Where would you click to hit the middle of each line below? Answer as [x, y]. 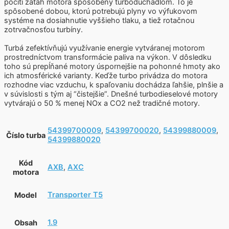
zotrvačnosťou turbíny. [43, 30]
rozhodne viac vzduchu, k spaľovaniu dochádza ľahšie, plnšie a [114, 85]
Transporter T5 [75, 194]
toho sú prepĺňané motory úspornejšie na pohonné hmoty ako [112, 66]
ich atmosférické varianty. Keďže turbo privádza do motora [106, 75]
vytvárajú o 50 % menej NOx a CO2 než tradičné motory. [102, 103]
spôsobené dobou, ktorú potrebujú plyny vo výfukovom [101, 11]
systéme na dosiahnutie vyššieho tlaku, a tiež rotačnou [99, 20]
